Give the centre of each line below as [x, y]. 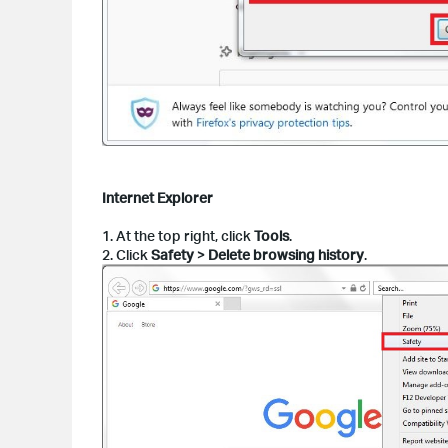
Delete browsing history [286, 254]
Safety [172, 254]
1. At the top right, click [178, 235]
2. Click [126, 254]
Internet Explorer [157, 197]
